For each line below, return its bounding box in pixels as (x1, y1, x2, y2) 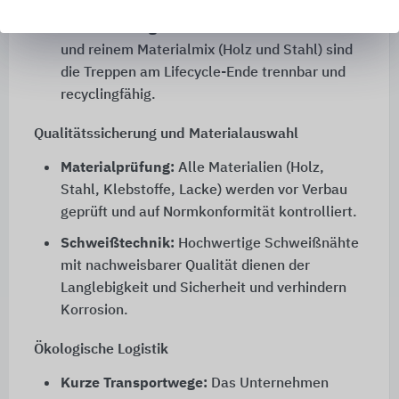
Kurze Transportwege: (60, 377, 208, 392)
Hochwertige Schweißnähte (174, 237, 359, 252)
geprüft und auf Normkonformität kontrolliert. (60, 206, 357, 221)
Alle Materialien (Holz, (174, 161, 324, 176)
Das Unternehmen (207, 377, 329, 392)
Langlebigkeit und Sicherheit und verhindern (60, 281, 346, 297)
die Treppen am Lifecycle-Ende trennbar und (60, 66, 346, 81)
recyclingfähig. (60, 88, 156, 103)
